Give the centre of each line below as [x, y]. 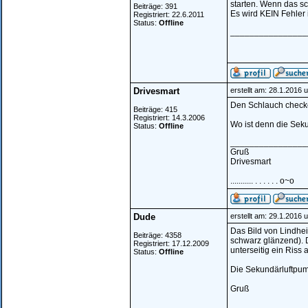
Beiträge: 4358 [157, 235]
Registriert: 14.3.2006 [169, 118]
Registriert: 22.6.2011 [169, 14]
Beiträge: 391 [155, 6]
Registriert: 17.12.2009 [171, 243]
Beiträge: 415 [155, 109]
